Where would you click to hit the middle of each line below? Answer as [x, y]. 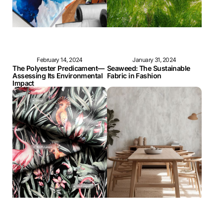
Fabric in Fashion [134, 76]
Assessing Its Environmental [58, 76]
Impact [23, 83]
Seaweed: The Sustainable [149, 68]
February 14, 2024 [60, 60]
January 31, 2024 [154, 60]
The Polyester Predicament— [58, 68]
